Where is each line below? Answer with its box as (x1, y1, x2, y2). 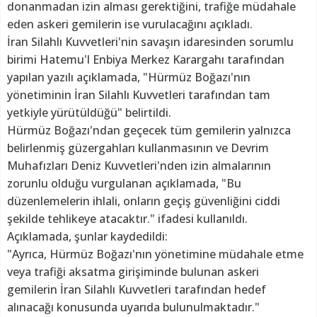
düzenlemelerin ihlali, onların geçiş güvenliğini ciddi (7, 193, 280, 209)
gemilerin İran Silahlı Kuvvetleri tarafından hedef (7, 282, 266, 298)
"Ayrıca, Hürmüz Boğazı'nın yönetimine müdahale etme (7, 246, 304, 263)
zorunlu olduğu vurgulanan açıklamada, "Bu (7, 175, 241, 192)
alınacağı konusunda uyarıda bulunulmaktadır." (7, 299, 260, 316)
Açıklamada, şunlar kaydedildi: (7, 229, 168, 245)
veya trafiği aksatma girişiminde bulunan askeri (7, 264, 259, 280)
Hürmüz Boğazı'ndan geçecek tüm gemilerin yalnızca (7, 122, 291, 139)
